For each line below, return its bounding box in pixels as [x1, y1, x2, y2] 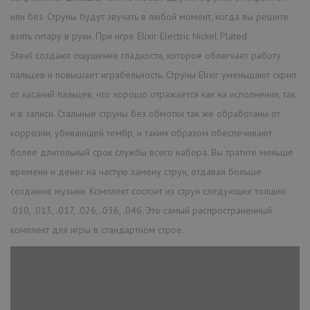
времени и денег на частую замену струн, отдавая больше [10, 165, 262, 178]
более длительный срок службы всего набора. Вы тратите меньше [10, 145, 293, 158]
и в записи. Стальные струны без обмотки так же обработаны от [10, 107, 280, 120]
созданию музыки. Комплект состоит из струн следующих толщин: [10, 184, 289, 197]
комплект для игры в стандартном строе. [10, 223, 184, 236]
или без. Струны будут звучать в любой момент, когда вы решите [10, 10, 289, 23]
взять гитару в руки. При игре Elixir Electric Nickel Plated [10, 29, 247, 42]
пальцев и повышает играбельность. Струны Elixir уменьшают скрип [10, 68, 296, 81]
